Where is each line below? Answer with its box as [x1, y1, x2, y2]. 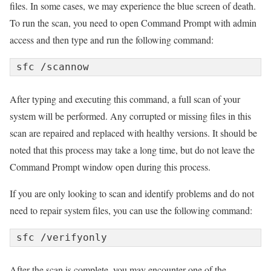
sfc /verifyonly [16, 232, 107, 244]
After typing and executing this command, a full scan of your [10, 93, 240, 106]
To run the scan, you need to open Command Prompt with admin [10, 16, 256, 30]
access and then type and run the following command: [10, 33, 214, 47]
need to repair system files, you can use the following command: [10, 204, 252, 217]
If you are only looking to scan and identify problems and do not [10, 187, 254, 200]
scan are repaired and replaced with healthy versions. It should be [10, 126, 257, 140]
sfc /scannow [16, 61, 89, 73]
